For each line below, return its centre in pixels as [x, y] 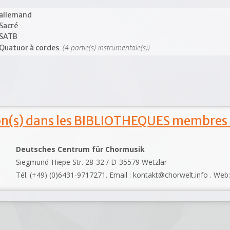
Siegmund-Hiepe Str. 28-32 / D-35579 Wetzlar [92, 162]
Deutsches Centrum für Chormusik [81, 149]
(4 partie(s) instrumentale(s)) [106, 47]
